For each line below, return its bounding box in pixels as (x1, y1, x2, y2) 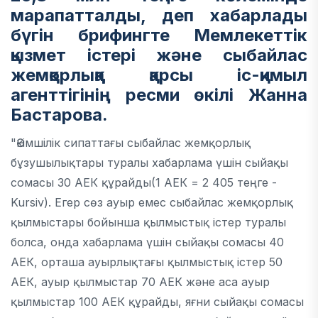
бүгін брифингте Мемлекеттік (11, 25, 307, 45)
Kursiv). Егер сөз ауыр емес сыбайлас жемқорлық (11, 195, 293, 210)
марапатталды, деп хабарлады (11, 5, 307, 26)
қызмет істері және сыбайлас (11, 45, 307, 65)
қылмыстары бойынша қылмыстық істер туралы (11, 215, 286, 230)
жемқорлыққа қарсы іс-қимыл (11, 65, 307, 85)
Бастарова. (11, 104, 108, 125)
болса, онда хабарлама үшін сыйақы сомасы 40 (11, 235, 284, 250)
